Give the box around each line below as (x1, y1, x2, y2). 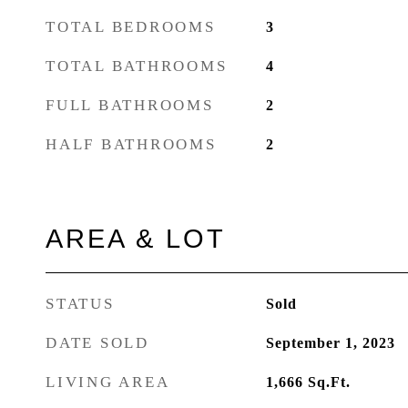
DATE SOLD (46, 334, 149, 352)
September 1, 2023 (265, 335, 395, 351)
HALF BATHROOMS (46, 136, 217, 153)
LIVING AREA (46, 373, 170, 391)
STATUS (46, 295, 115, 312)
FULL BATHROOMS (46, 97, 214, 114)
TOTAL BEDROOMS (46, 18, 216, 36)
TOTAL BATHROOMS (46, 57, 228, 75)
